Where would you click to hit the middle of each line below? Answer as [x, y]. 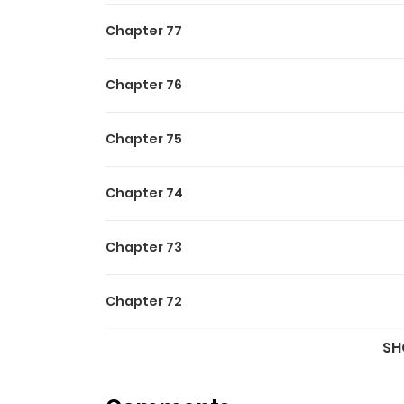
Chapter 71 [142, 355]
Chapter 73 [144, 247]
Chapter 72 [144, 301]
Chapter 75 [144, 139]
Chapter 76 [144, 85]
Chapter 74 [144, 193]
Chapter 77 [144, 31]
